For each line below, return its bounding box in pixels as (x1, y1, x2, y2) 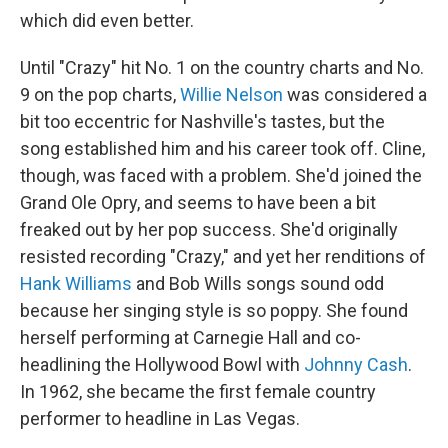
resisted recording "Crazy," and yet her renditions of (20, 246, 426, 267)
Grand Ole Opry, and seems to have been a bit (20, 192, 376, 213)
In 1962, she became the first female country (20, 381, 376, 402)
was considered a (283, 84, 427, 105)
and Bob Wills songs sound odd (132, 273, 384, 294)
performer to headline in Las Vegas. (20, 408, 300, 429)
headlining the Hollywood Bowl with (20, 354, 304, 375)
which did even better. (20, 10, 194, 31)
